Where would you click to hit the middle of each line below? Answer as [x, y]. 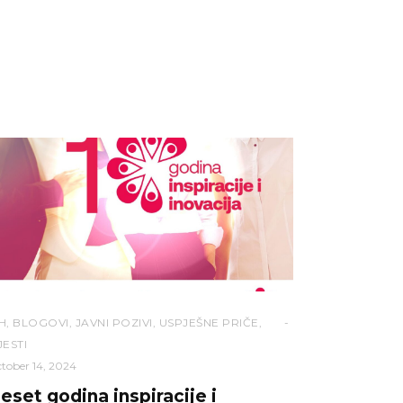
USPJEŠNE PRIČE [209, 322]
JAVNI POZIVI [114, 322]
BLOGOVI [41, 322]
